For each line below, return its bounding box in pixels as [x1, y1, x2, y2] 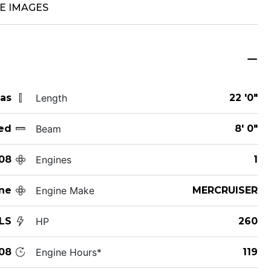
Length [35, 91, 67, 104]
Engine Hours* [35, 246, 102, 258]
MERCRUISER [192, 184, 258, 196]
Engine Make [35, 184, 94, 197]
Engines [35, 153, 71, 166]
